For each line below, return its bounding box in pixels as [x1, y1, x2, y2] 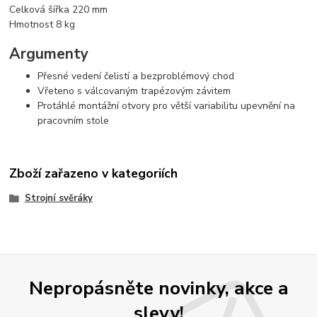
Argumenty [9, 43, 89, 64]
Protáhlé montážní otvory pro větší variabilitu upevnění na [38, 99, 296, 113]
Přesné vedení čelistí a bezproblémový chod [38, 69, 235, 83]
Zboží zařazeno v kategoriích [9, 164, 178, 182]
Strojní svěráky [24, 191, 93, 204]
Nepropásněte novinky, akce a [28, 275, 289, 301]
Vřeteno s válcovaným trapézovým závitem [38, 84, 231, 98]
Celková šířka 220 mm [9, 3, 108, 17]
